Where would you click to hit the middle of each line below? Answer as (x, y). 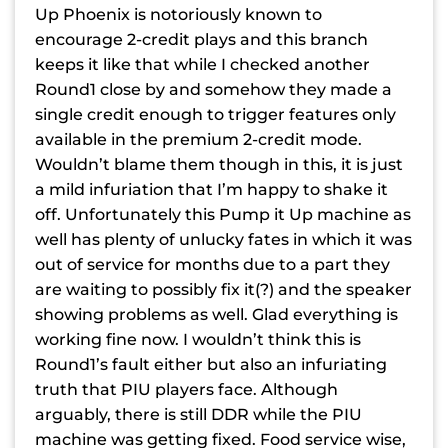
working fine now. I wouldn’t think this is (198, 339)
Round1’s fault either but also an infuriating (211, 364)
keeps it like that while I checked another (202, 64)
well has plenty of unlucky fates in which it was (223, 239)
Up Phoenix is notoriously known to (178, 14)
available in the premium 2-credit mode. (198, 139)
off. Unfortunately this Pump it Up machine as (223, 214)
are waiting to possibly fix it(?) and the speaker (223, 289)
